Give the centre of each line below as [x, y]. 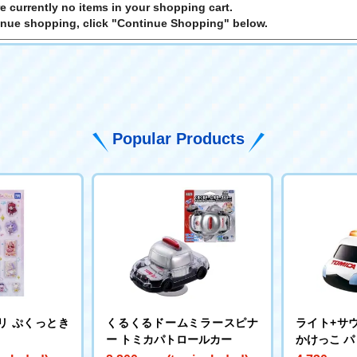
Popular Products [178, 138]
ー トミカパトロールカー [169, 339]
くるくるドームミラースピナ [182, 322]
